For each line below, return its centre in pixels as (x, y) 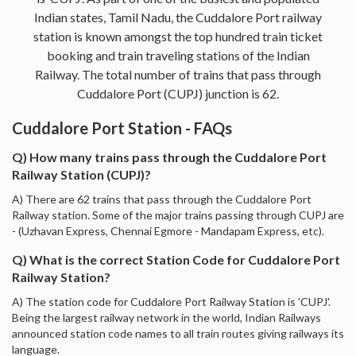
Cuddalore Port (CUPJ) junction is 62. (178, 93)
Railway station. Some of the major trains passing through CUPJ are (178, 215)
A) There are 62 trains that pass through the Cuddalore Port (162, 199)
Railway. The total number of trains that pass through (178, 74)
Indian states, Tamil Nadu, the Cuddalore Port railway (178, 17)
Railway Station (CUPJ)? (81, 174)
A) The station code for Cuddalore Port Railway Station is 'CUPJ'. (171, 301)
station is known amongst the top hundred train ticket (178, 36)
